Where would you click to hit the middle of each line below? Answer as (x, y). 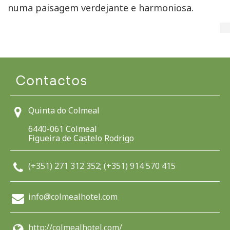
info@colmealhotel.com (73, 197)
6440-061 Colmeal (63, 129)
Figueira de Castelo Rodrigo (81, 138)
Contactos (51, 81)
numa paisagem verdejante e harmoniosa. (101, 8)
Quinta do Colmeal (64, 111)
